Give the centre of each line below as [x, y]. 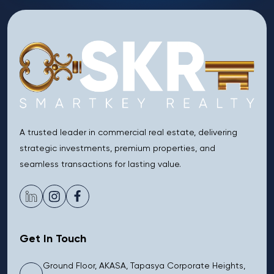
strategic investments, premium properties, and [117, 149]
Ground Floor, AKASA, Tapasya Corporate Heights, [144, 266]
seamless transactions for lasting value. [100, 165]
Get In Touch [53, 239]
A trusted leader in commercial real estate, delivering [128, 133]
